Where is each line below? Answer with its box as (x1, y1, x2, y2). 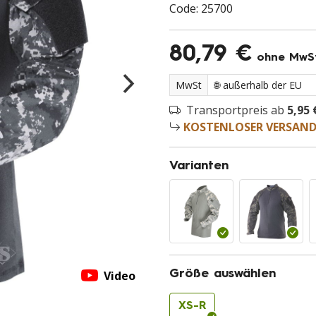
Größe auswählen (169, 267, 276, 280)
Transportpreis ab (186, 102, 287, 118)
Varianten (169, 160, 229, 172)
